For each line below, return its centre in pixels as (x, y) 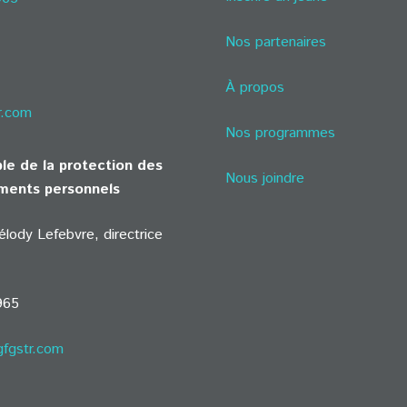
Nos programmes (280, 133)
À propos (255, 88)
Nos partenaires (276, 42)
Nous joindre (265, 179)
